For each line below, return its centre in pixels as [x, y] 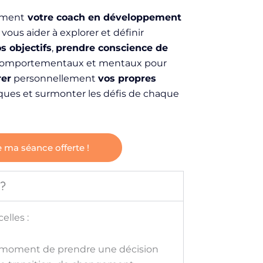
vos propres [127, 78]
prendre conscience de [112, 48]
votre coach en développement [103, 17]
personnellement [54, 78]
